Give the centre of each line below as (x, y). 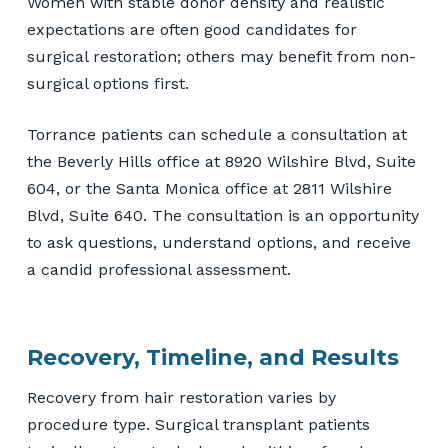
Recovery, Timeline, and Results (212, 357)
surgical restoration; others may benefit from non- (221, 56)
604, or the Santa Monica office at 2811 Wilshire (209, 188)
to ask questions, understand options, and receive (218, 242)
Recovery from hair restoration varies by (181, 397)
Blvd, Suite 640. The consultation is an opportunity (222, 215)
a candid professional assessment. (158, 269)
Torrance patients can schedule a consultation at (216, 134)
